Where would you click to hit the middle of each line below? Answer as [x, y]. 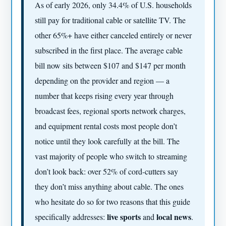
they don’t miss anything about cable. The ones [109, 187]
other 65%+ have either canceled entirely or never [114, 35]
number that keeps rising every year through [104, 96]
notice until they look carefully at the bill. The [107, 141]
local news [174, 217]
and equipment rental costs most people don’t [106, 126]
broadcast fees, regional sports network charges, [110, 111]
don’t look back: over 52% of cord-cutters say [107, 172]
